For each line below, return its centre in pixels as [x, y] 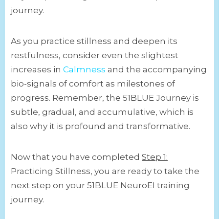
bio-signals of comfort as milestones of [93, 84]
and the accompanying [156, 70]
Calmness [84, 70]
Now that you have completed [76, 157]
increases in [37, 70]
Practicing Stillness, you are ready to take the [105, 171]
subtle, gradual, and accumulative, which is [102, 112]
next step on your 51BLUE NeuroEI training [100, 186]
